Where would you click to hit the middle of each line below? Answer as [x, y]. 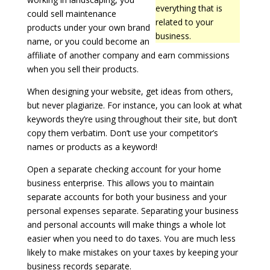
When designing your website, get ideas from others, [130, 91]
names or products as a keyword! [92, 147]
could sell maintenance [71, 14]
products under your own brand [88, 27]
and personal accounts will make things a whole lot [126, 224]
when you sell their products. [83, 69]
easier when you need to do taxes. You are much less [131, 238]
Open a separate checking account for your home [124, 169]
